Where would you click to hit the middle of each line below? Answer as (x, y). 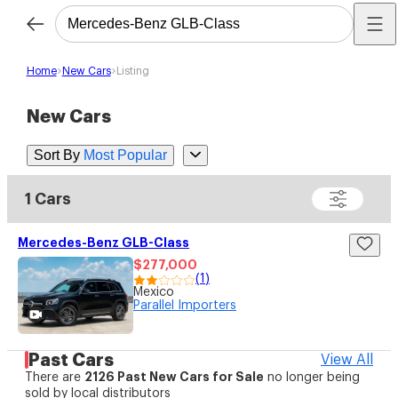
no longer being (314, 378)
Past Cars (71, 360)
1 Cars (48, 199)
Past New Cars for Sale (191, 377)
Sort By (56, 155)
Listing (132, 71)
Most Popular (125, 155)
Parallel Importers (185, 306)
